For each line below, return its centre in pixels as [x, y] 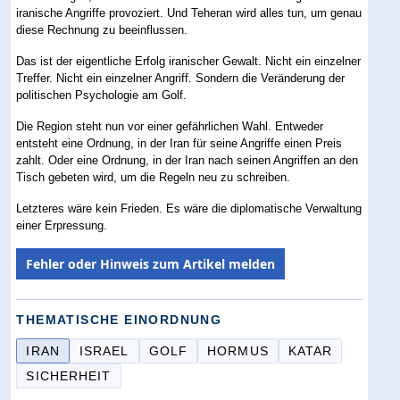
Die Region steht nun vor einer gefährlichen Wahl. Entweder [170, 126]
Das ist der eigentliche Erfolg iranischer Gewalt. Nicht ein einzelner [189, 61]
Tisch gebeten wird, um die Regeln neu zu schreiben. [154, 177]
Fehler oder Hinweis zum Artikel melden [151, 263]
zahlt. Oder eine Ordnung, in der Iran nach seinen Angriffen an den [187, 160]
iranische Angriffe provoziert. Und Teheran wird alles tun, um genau [189, 12]
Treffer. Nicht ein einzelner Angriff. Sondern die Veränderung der [181, 78]
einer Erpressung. [62, 225]
